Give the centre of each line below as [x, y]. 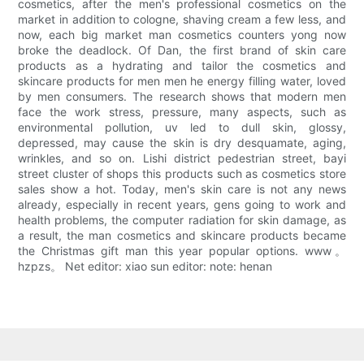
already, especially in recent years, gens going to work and [182, 205]
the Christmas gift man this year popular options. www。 [182, 251]
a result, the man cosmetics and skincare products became [182, 236]
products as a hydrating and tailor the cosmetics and [182, 66]
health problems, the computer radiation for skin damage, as [182, 220]
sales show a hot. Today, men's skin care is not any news [182, 189]
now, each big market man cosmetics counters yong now [182, 35]
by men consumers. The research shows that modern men [182, 97]
